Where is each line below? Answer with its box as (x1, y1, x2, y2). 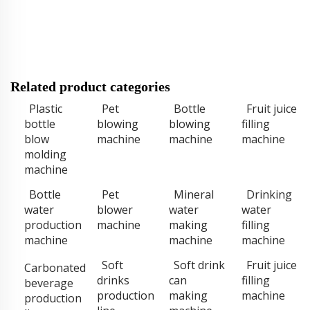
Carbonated (24, 259, 86, 275)
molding (24, 146, 66, 162)
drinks (96, 272, 129, 288)
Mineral (174, 186, 214, 202)
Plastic (29, 100, 62, 116)
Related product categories (10, 78, 170, 94)
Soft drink (174, 257, 225, 273)
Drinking (246, 186, 292, 202)
